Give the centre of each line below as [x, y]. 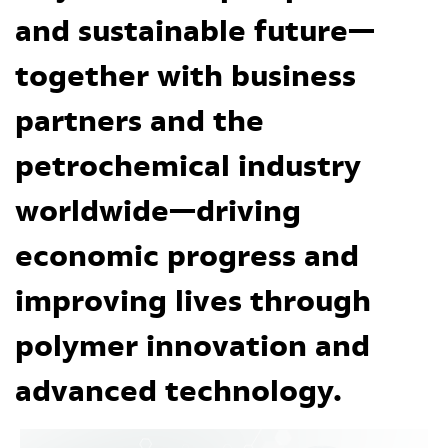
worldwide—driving [158, 210]
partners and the [139, 120]
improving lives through [193, 300]
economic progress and [187, 255]
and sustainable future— [195, 30]
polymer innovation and [192, 345]
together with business [185, 75]
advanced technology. [178, 390]
